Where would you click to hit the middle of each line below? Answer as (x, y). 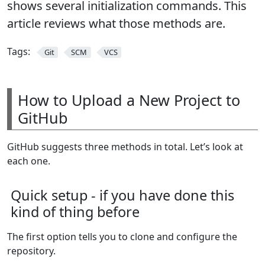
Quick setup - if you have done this (122, 195)
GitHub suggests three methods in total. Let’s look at (125, 146)
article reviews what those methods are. (116, 23)
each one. (29, 161)
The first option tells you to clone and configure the (122, 236)
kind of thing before (75, 211)
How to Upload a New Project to (129, 100)
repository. (31, 251)
